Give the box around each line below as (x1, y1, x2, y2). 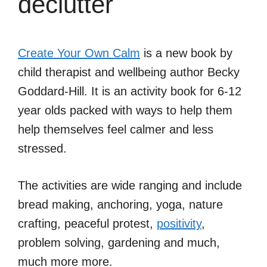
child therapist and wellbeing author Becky (18, 65, 240, 79)
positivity (157, 216, 201, 230)
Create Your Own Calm (18, 46, 140, 60)
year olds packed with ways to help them (18, 103, 232, 117)
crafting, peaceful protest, (18, 216, 157, 230)
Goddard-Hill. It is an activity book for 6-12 (18, 84, 241, 98)
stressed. (18, 141, 67, 155)
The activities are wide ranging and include (18, 178, 242, 192)
